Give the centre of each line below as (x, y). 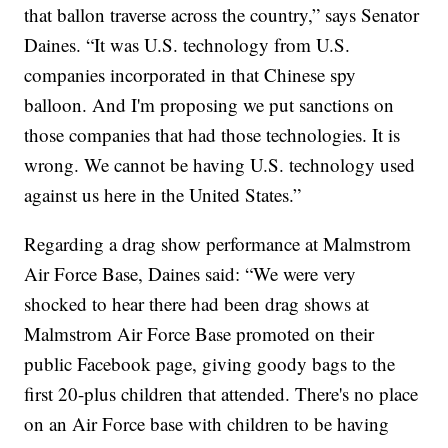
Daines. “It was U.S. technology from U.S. (187, 44)
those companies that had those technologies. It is (212, 134)
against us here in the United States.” (163, 194)
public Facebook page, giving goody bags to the (210, 363)
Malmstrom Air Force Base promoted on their (199, 333)
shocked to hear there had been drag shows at (197, 303)
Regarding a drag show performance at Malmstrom (218, 243)
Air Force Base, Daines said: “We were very (190, 273)
